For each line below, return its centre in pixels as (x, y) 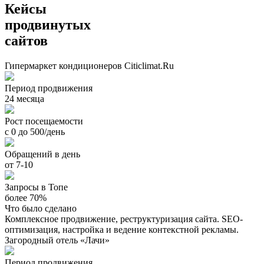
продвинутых (48, 24)
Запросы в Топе (36, 187)
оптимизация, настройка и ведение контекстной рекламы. (122, 229)
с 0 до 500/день (35, 131)
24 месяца (24, 98)
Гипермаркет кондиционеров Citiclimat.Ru (89, 65)
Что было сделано (41, 208)
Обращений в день (42, 154)
